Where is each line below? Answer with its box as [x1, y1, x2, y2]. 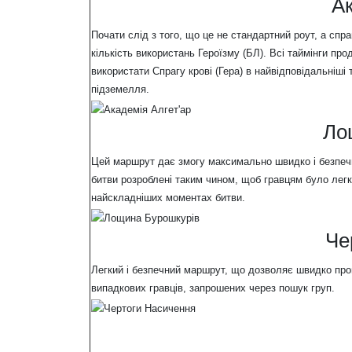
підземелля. [91, 83, 149, 96]
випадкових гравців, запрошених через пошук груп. [91, 282, 335, 295]
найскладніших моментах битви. [91, 192, 245, 204]
